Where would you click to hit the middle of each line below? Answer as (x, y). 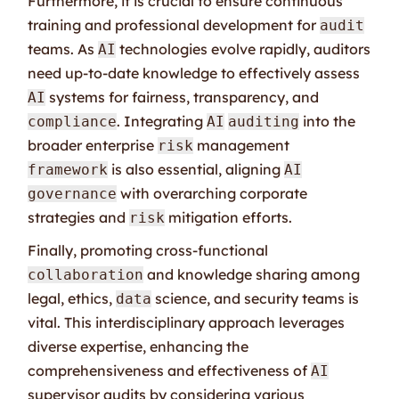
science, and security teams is (256, 298)
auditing (264, 121)
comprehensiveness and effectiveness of (170, 370)
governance (73, 193)
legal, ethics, (72, 298)
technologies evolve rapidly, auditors (244, 49)
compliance (73, 121)
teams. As (63, 49)
